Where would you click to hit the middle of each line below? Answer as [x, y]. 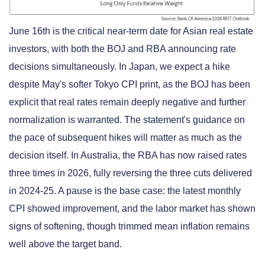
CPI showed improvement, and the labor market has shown [132, 208]
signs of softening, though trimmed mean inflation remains [129, 226]
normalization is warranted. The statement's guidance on [127, 119]
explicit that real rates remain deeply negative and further [127, 102]
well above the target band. [65, 244]
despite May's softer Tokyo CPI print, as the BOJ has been [130, 84]
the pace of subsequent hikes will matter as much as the [125, 137]
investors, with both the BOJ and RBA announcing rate [122, 49]
